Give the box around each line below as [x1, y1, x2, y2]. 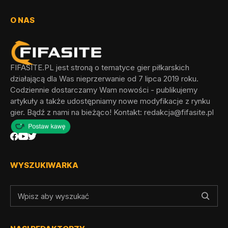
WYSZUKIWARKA [10, 160, 78, 170]
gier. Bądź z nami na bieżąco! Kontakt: [10, 107, 144, 117]
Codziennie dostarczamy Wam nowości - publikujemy [10, 84, 197, 95]
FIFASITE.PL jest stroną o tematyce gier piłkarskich [10, 62, 189, 72]
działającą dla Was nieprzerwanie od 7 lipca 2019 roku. [10, 73, 198, 83]
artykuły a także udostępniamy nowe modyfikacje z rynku [10, 96, 210, 106]
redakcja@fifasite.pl [144, 107, 214, 117]
